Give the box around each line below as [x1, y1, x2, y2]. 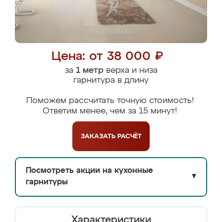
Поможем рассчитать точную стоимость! [26, 97, 194, 105]
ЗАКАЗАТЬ [80, 133, 117, 140]
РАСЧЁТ [117, 133, 142, 140]
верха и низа [103, 66, 158, 75]
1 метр [75, 66, 104, 75]
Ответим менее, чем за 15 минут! [43, 107, 177, 115]
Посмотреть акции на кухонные [26, 167, 153, 175]
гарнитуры [26, 178, 68, 186]
